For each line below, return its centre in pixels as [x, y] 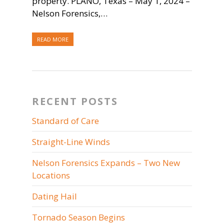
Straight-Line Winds [71, 142]
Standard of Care [65, 121]
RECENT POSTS [75, 101]
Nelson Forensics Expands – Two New [106, 163]
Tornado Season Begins [78, 217]
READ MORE [53, 39]
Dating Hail [54, 196]
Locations [51, 175]
